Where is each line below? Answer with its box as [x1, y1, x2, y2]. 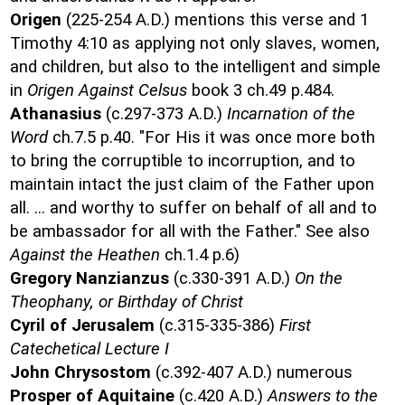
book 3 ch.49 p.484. [187, 80, 334, 100]
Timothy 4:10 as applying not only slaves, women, [10, 33, 380, 53]
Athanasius [10, 104, 101, 124]
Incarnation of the [227, 104, 355, 124]
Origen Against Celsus [27, 80, 187, 100]
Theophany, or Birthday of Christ [10, 292, 243, 312]
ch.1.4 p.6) [160, 245, 240, 265]
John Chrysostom [10, 363, 151, 382]
